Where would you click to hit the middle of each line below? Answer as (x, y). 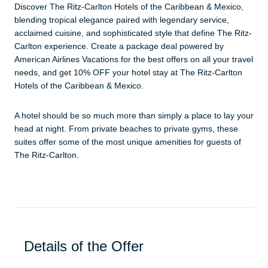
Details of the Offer (84, 246)
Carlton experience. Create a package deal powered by (119, 46)
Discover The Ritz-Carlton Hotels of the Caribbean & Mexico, (129, 6)
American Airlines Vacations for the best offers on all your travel (134, 59)
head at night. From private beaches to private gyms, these (126, 128)
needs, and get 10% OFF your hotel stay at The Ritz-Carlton (128, 72)
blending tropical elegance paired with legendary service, (122, 19)
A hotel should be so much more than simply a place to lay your (134, 115)
